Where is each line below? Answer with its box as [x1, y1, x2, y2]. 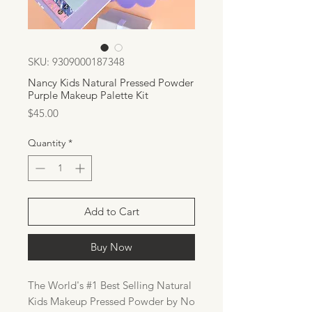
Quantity [28, 136, 65, 150]
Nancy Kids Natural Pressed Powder [28, 76, 194, 90]
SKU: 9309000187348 [28, 55, 125, 69]
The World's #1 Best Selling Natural [28, 279, 192, 292]
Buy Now [91, 240, 132, 254]
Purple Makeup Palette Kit [28, 88, 148, 102]
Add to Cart [84, 205, 139, 219]
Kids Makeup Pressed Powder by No [28, 295, 195, 309]
